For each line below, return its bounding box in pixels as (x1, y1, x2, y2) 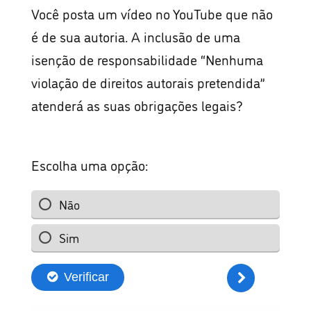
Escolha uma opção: (31, 155, 149, 174)
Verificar (63, 270, 109, 285)
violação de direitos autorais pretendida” (31, 72, 266, 92)
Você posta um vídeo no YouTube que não (31, 3, 274, 23)
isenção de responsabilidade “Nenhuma (31, 49, 264, 69)
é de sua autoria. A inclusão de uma (31, 26, 241, 46)
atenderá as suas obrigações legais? (31, 95, 244, 115)
